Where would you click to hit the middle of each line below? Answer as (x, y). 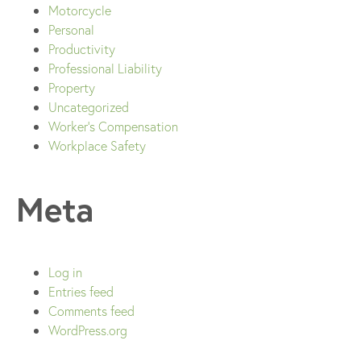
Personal (71, 30)
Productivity (82, 49)
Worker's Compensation (113, 127)
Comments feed (91, 310)
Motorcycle (80, 10)
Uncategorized (89, 107)
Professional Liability (105, 68)
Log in (65, 272)
